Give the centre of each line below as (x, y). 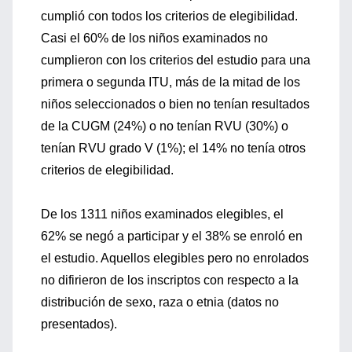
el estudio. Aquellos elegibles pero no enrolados (175, 258)
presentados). (79, 324)
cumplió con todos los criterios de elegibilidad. (169, 16)
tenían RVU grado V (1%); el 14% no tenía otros (173, 148)
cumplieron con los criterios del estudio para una (176, 60)
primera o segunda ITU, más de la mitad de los (170, 82)
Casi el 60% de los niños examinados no (154, 38)
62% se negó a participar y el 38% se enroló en (172, 236)
